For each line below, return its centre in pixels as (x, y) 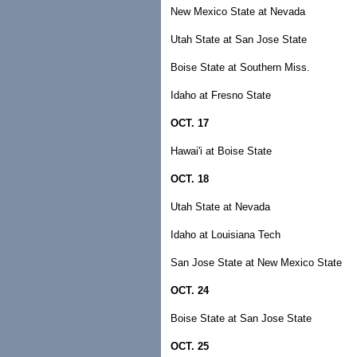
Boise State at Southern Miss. (240, 67)
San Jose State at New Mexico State (256, 263)
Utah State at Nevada (220, 207)
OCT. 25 (190, 346)
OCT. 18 (190, 179)
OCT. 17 (190, 123)
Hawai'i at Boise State (221, 151)
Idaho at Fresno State (221, 95)
